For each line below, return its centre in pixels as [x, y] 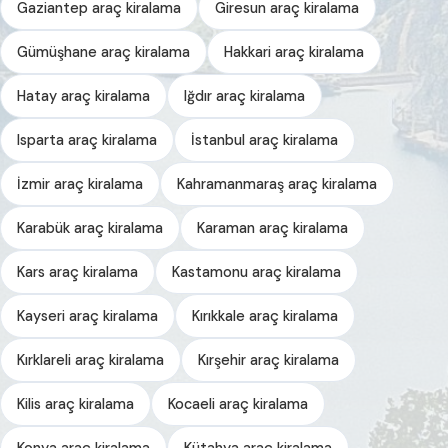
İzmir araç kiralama [80, 183]
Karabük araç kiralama [90, 227]
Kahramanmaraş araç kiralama [277, 183]
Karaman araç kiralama [272, 227]
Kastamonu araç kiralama [256, 271]
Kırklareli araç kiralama [90, 359]
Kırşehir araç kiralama [268, 359]
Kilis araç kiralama [75, 403]
